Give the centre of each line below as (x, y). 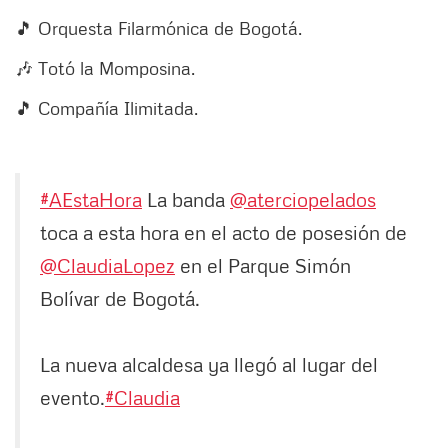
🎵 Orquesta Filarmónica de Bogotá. (158, 27)
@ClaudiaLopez (107, 264)
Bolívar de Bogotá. (120, 297)
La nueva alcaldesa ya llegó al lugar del (209, 363)
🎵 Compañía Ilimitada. (106, 107)
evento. (72, 396)
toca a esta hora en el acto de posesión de (223, 231)
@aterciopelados (303, 198)
